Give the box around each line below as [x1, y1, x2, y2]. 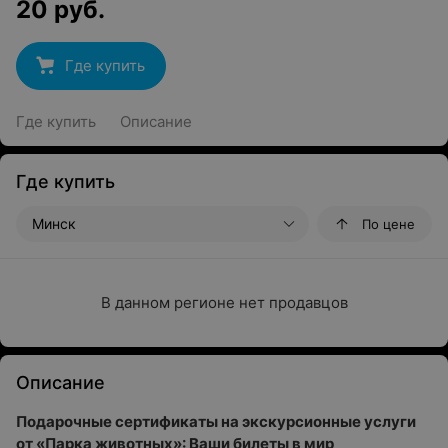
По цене [362, 216, 415, 232]
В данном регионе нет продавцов [100, 293, 348, 312]
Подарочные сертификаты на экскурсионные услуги [16, 412, 416, 431]
